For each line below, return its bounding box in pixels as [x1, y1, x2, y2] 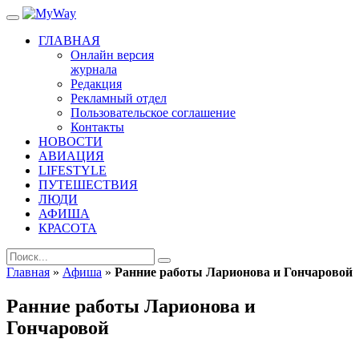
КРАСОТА [38, 221, 97, 235]
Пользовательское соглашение [71, 106, 236, 119]
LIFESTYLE [38, 163, 107, 177]
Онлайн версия [71, 48, 154, 62]
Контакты [71, 120, 124, 134]
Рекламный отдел [71, 91, 167, 105]
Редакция [71, 77, 122, 91]
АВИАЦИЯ [38, 149, 104, 163]
